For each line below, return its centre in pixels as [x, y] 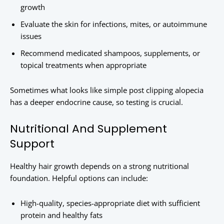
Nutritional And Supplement [88, 129]
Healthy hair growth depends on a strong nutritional [99, 166]
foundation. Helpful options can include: [79, 178]
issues [31, 36]
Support [32, 144]
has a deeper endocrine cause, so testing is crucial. [96, 102]
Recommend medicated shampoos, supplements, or [110, 53]
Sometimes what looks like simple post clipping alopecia [107, 90]
